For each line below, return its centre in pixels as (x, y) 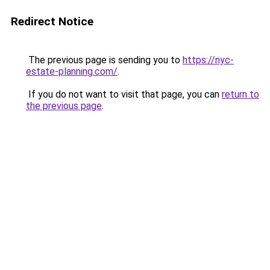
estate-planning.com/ (72, 71)
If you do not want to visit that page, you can (124, 94)
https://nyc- (208, 60)
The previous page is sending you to (104, 60)
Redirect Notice (52, 21)
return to (240, 94)
